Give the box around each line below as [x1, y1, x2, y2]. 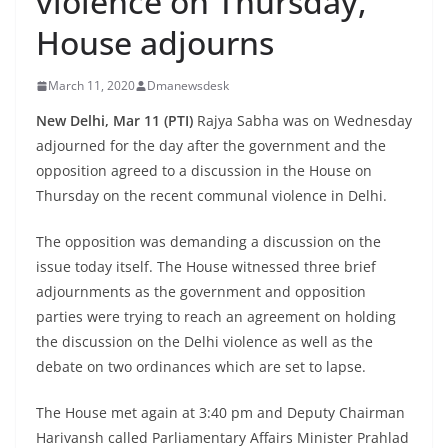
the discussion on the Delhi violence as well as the [36, 332, 373, 352]
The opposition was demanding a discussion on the [36, 232, 381, 252]
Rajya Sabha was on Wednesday [193, 111, 412, 131]
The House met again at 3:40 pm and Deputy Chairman [36, 403, 405, 423]
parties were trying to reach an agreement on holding [36, 307, 396, 327]
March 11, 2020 [48, 77, 135, 95]
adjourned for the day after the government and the [36, 136, 386, 156]
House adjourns [36, 21, 274, 65]
